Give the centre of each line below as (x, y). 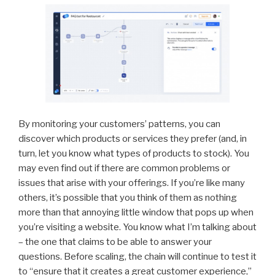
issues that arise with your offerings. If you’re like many (132, 183)
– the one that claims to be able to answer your (115, 242)
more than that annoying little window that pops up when (136, 212)
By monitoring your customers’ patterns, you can (119, 124)
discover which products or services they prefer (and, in (133, 138)
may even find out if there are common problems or (124, 168)
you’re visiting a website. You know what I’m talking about (137, 227)
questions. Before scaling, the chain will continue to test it (137, 256)
